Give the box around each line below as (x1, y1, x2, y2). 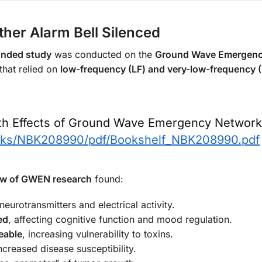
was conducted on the (51, 48, 155, 60)
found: (92, 173, 123, 185)
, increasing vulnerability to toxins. (22, 228, 173, 240)
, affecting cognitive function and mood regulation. (8, 213, 232, 226)
